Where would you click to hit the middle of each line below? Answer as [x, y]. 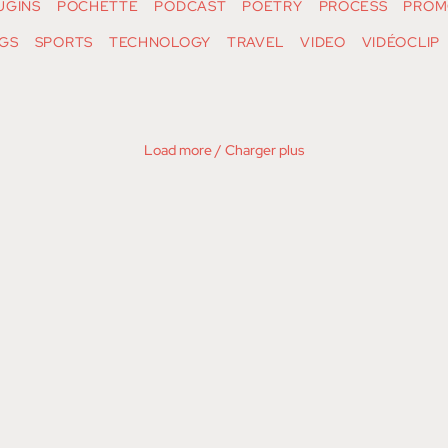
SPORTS [63, 42]
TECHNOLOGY [159, 42]
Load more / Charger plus [224, 150]
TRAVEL [255, 42]
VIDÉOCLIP [400, 42]
